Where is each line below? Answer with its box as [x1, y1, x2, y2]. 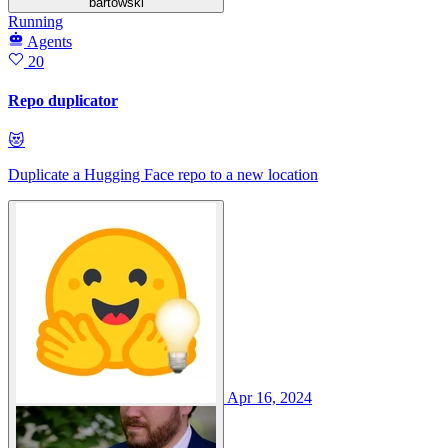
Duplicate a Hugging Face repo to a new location [8, 166, 318, 184]
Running [8, 12, 63, 30]
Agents [27, 32, 72, 50]
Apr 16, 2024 [227, 389, 312, 407]
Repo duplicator [8, 92, 118, 110]
